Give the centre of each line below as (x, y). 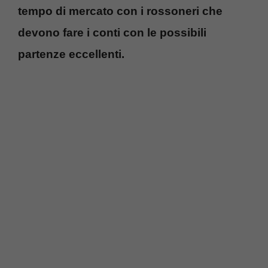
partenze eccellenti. (71, 54)
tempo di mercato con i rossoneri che (120, 11)
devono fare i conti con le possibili (112, 32)
